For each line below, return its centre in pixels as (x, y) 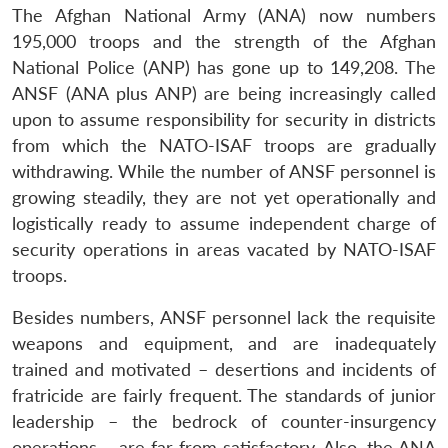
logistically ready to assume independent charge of (224, 223)
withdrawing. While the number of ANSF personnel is (224, 171)
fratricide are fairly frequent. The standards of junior (224, 395)
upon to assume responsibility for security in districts (224, 119)
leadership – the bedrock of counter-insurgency (224, 421)
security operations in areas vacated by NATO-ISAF (224, 249)
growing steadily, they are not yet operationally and (224, 197)
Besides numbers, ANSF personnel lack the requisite (224, 317)
